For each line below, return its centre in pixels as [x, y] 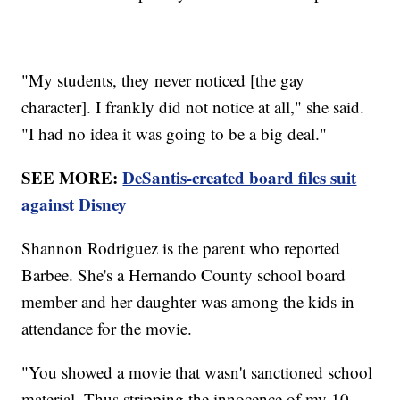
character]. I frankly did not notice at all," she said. [193, 107]
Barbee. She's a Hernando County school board [184, 275]
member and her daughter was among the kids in [188, 302]
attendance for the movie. [110, 329]
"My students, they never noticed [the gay [163, 80]
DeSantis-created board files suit [240, 178]
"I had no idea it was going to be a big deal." [175, 134]
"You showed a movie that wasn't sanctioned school [197, 372]
